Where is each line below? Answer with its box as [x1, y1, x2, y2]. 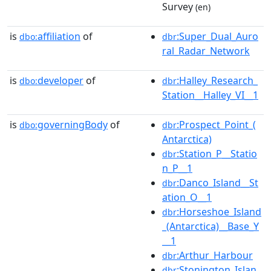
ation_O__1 [162, 190, 212, 204]
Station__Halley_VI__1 [162, 88, 258, 102]
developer [38, 73, 83, 87]
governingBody [38, 117, 108, 131]
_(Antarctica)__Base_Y [162, 219, 259, 233]
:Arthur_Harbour [177, 248, 253, 262]
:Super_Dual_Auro [177, 29, 258, 43]
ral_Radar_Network [162, 44, 250, 57]
